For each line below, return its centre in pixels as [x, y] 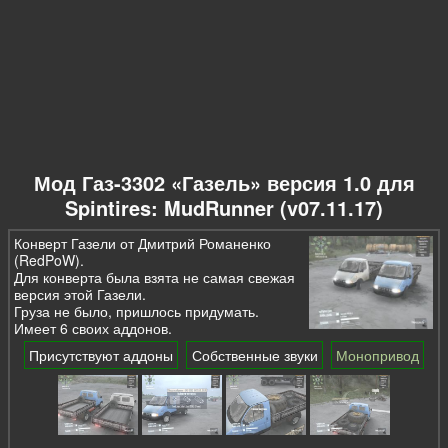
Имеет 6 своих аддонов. [93, 328]
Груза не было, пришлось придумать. [137, 311]
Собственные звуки [254, 354]
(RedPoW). [49, 260]
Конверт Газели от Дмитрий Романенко [143, 243]
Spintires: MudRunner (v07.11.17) [224, 208]
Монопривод [378, 354]
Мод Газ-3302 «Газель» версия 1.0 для [224, 183]
